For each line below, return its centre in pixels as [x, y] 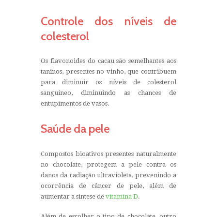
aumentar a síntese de [73, 196]
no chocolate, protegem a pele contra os [108, 164]
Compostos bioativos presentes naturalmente [108, 154]
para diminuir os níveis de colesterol [108, 82]
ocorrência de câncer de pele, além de [108, 186]
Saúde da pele [75, 129]
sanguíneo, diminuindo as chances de [108, 93]
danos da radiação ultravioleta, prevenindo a [108, 175]
